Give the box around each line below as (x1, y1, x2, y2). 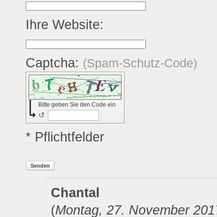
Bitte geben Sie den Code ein (38, 101, 116, 108)
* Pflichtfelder (25, 130, 104, 145)
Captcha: (25, 55, 83, 71)
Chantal (50, 186, 100, 201)
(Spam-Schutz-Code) (82, 56, 197, 70)
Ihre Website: (25, 17, 104, 32)
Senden (30, 163, 50, 169)
